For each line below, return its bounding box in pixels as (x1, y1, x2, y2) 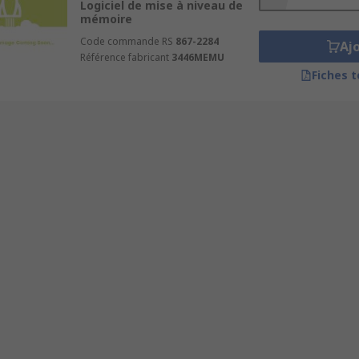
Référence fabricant (79, 50, 169, 64)
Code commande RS (79, 34, 173, 48)
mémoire (79, 11, 132, 26)
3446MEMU (171, 50, 224, 64)
